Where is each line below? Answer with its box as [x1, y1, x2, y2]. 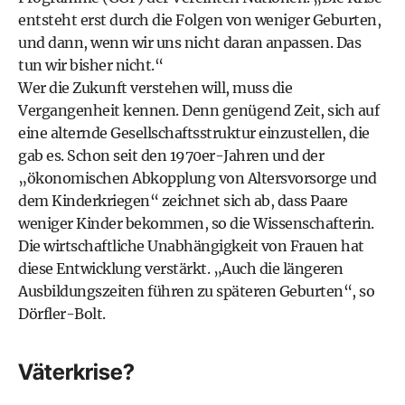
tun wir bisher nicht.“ [18, 56, 163, 74]
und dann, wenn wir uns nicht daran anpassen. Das [18, 33, 361, 52]
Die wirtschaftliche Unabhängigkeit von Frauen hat [18, 237, 364, 255]
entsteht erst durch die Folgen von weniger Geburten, [18, 11, 381, 29]
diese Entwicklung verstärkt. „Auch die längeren [18, 259, 344, 278]
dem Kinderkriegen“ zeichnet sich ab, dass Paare [18, 192, 348, 210]
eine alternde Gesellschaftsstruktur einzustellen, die [18, 124, 370, 142]
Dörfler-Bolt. [18, 305, 106, 323]
